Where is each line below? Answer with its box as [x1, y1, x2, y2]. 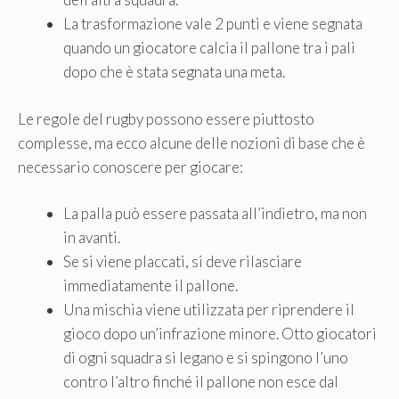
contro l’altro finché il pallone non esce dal [63, 372, 338, 391]
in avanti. [63, 228, 120, 247]
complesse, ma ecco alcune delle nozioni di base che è [18, 133, 365, 152]
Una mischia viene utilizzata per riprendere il [63, 300, 354, 319]
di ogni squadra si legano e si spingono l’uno [63, 348, 348, 367]
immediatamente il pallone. [63, 276, 238, 295]
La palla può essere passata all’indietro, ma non [63, 204, 367, 223]
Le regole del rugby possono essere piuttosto [18, 109, 314, 128]
